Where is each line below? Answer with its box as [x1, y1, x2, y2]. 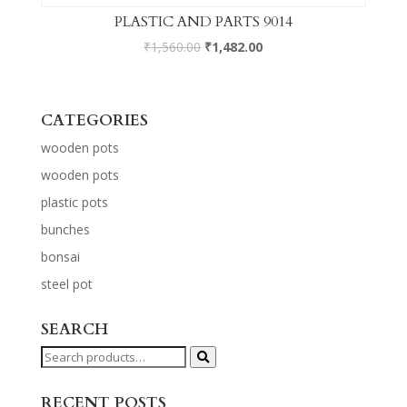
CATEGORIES [40, 110, 148, 132]
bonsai [40, 248, 80, 266]
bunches [40, 221, 90, 239]
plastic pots [40, 194, 108, 212]
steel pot [40, 275, 93, 293]
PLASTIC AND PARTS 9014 [114, 12, 293, 33]
